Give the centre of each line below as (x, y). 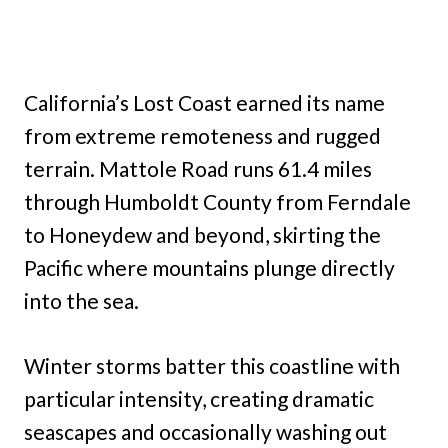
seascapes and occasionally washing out (205, 431)
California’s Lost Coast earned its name (204, 102)
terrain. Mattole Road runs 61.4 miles (198, 168)
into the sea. (81, 300)
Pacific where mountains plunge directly (209, 267)
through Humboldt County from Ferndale (217, 201)
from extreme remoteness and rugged (202, 135)
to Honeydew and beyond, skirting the (202, 234)
